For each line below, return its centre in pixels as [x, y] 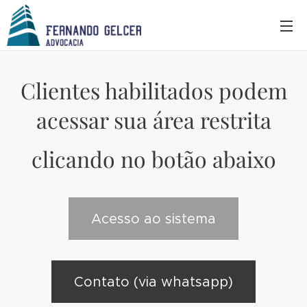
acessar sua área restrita [153, 120]
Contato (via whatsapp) [153, 282]
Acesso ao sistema [153, 219]
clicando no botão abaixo [153, 159]
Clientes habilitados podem [153, 90]
